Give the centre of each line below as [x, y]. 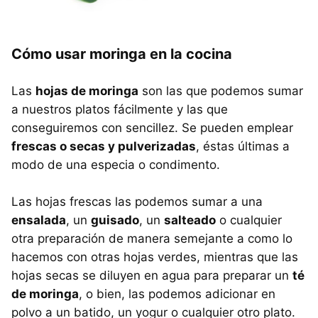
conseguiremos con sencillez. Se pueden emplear [152, 128]
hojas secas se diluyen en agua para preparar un [152, 276]
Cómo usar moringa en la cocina [122, 54]
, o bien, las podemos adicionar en [177, 294]
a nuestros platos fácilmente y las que [120, 110]
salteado [190, 220]
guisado [115, 220]
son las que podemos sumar [221, 91]
